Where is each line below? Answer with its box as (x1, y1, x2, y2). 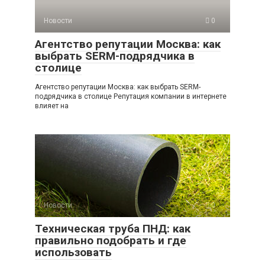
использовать (35, 245, 112, 259)
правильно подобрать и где (35, 233, 186, 247)
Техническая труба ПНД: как (35, 221, 190, 235)
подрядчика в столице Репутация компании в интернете (35, 92, 227, 101)
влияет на (35, 101, 69, 110)
